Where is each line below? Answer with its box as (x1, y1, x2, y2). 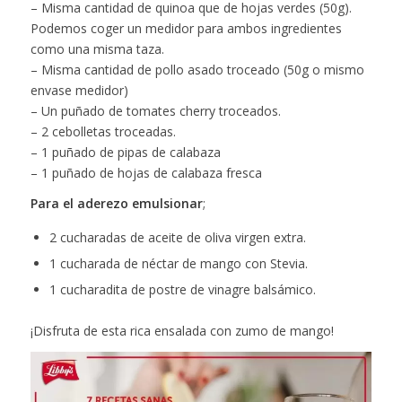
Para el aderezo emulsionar (30, 195, 203, 213)
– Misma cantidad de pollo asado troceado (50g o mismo (30, 60, 364, 78)
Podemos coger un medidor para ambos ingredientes (30, 19, 342, 37)
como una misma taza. (30, 39, 164, 57)
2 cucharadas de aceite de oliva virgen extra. (48, 229, 306, 247)
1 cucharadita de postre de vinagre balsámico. (48, 281, 316, 299)
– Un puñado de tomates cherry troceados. (30, 101, 281, 119)
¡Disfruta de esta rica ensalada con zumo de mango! (30, 322, 334, 340)
